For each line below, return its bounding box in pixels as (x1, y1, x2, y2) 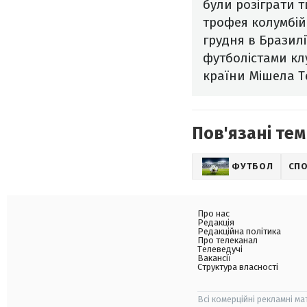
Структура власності (197, 262, 278, 273)
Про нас (197, 208, 230, 219)
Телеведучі (197, 244, 243, 255)
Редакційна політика (197, 226, 281, 237)
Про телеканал (197, 235, 258, 246)
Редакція (197, 217, 234, 228)
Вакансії (197, 253, 231, 264)
